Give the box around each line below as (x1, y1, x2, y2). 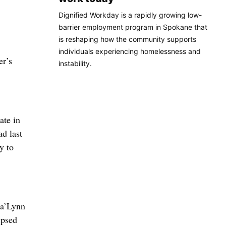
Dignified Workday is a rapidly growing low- (59, 11, 202, 20)
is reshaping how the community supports (59, 35, 196, 44)
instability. (59, 59, 92, 68)
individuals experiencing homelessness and (59, 47, 201, 56)
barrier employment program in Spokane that (59, 23, 207, 32)
